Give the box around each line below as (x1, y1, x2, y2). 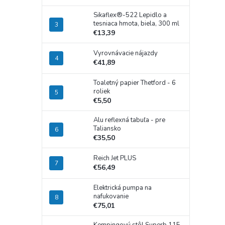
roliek (93, 87, 110, 96)
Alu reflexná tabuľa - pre (93, 116, 165, 125)
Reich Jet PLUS (93, 154, 136, 163)
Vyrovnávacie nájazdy (93, 49, 158, 58)
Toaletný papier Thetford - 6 (93, 78, 176, 88)
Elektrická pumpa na (93, 183, 152, 193)
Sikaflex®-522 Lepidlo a (93, 11, 167, 20)
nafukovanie (93, 192, 129, 201)
